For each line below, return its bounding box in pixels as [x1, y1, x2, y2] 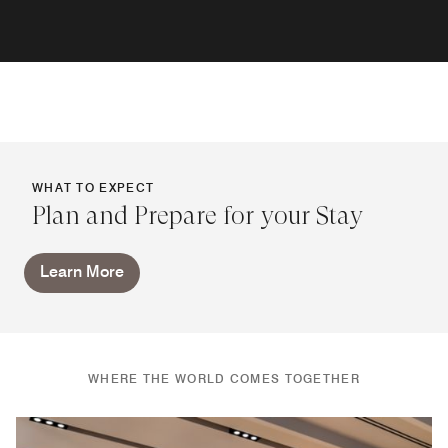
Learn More [40, 262, 124, 282]
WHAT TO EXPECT [32, 180, 155, 196]
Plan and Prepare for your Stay [32, 201, 363, 231]
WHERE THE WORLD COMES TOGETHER [88, 371, 360, 387]
